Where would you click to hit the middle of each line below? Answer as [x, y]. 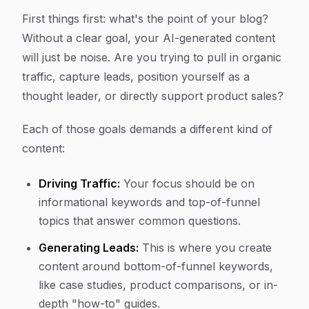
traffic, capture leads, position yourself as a [136, 77]
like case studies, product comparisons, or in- [158, 285]
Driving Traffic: [79, 183]
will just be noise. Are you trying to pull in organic [152, 57]
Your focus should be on [187, 183]
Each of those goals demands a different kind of [147, 129]
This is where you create [205, 248]
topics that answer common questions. [140, 221]
